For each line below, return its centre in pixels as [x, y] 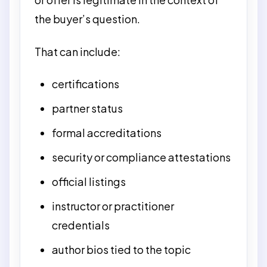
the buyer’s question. [87, 19]
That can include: [77, 51]
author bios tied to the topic [122, 249]
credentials [81, 225]
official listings [89, 181]
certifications [86, 84]
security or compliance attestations [142, 157]
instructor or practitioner [113, 206]
